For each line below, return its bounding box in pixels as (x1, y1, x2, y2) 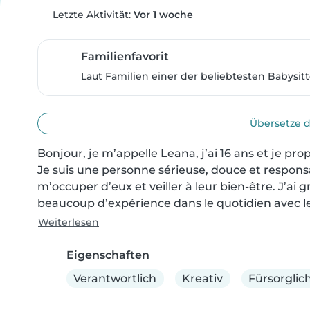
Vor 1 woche (133, 8, 193, 21)
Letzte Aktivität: (49, 8, 134, 21)
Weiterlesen (38, 216, 99, 228)
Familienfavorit (81, 50, 169, 63)
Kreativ (182, 271, 224, 285)
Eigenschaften (66, 248, 149, 262)
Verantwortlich (73, 271, 157, 285)
